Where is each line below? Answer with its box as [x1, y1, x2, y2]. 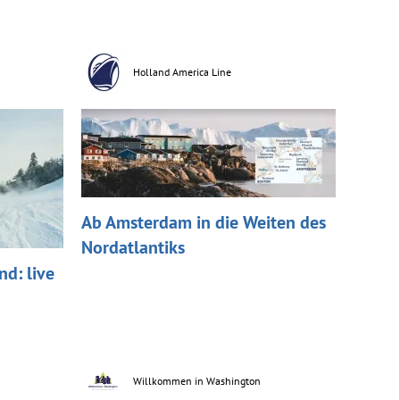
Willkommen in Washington [133, 373, 261, 387]
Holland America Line [133, 64, 231, 79]
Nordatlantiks [81, 235, 185, 259]
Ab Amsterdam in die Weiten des [81, 210, 326, 234]
